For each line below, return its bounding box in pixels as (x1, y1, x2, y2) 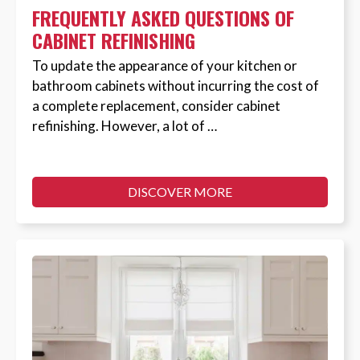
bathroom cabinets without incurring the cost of (32, 77, 319, 95)
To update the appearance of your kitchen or (32, 57, 297, 75)
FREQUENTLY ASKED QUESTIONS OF (32, 3, 294, 33)
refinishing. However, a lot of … (32, 117, 217, 135)
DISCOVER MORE (128, 184, 232, 200)
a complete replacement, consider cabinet (32, 97, 280, 115)
